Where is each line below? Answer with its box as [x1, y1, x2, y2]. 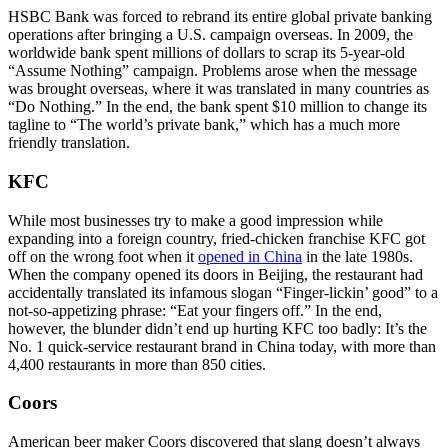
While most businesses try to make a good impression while [8, 211, 383, 229]
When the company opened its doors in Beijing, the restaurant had [8, 265, 423, 283]
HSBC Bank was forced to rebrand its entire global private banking [8, 8, 432, 26]
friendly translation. [8, 134, 130, 152]
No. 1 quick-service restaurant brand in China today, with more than [8, 337, 436, 355]
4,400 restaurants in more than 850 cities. [8, 355, 266, 373]
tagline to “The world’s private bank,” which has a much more [8, 116, 400, 134]
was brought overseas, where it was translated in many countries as [8, 80, 429, 98]
